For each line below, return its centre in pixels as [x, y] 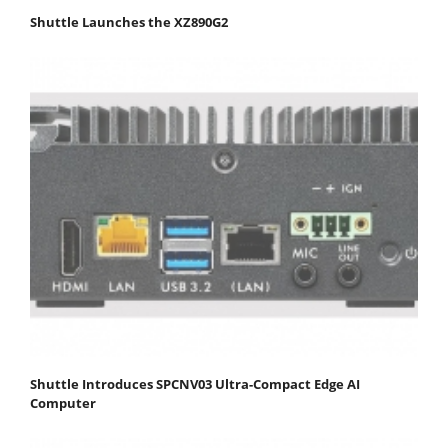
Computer [63, 402]
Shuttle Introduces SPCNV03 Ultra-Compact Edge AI [195, 383]
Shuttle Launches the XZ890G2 [129, 21]
